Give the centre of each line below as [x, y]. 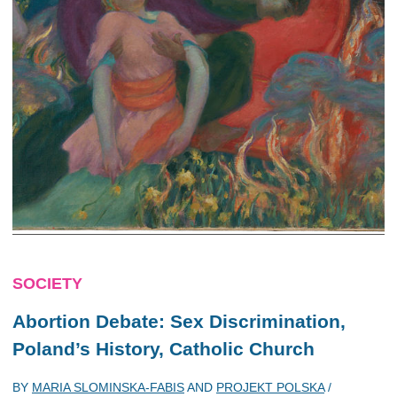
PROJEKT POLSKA [270, 387]
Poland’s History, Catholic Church [163, 349]
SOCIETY [47, 284]
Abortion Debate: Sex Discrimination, [179, 321]
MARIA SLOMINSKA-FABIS [108, 387]
